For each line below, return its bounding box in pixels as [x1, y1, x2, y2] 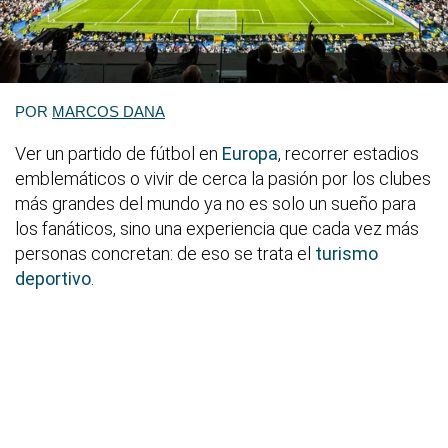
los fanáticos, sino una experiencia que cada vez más [15, 217, 419, 239]
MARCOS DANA [52, 102, 165, 120]
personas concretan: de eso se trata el [15, 242, 315, 264]
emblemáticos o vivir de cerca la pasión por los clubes [15, 167, 431, 189]
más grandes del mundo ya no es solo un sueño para [15, 192, 416, 214]
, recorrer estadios [278, 142, 419, 164]
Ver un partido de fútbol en [15, 142, 222, 164]
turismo [315, 242, 378, 264]
